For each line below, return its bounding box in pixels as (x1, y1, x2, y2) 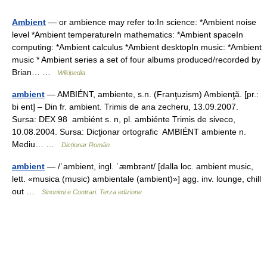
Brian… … (12, 67, 58, 77)
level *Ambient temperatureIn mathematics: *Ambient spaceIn (12, 30, 243, 39)
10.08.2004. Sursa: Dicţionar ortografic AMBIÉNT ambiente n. (12, 127, 246, 136)
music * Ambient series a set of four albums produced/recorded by (12, 55, 260, 64)
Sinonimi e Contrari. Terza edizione (42, 188, 142, 195)
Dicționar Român (61, 141, 110, 148)
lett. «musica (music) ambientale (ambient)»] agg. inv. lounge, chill (12, 174, 261, 184)
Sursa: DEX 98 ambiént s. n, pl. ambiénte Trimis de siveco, (12, 114, 235, 124)
